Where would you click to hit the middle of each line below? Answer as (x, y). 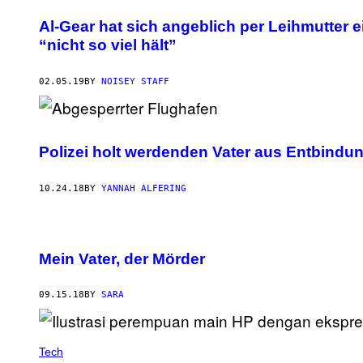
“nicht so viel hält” (108, 45)
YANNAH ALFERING (144, 188)
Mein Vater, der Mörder (122, 258)
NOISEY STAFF (135, 82)
